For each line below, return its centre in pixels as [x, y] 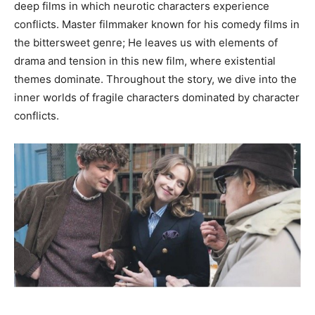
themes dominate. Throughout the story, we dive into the [155, 79]
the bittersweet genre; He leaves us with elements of [146, 43]
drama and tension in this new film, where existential [145, 61]
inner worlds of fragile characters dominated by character [157, 98]
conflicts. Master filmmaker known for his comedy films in [157, 25]
